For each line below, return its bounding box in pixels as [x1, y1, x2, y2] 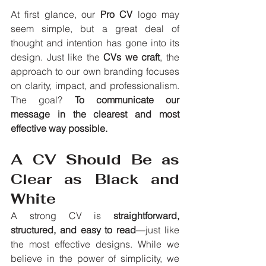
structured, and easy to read [11, 224, 137, 236]
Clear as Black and [11, 170, 179, 189]
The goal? [11, 94, 75, 106]
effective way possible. [11, 122, 107, 135]
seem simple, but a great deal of [11, 23, 179, 35]
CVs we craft [103, 51, 160, 64]
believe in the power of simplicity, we [11, 252, 179, 265]
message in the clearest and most [11, 108, 179, 121]
